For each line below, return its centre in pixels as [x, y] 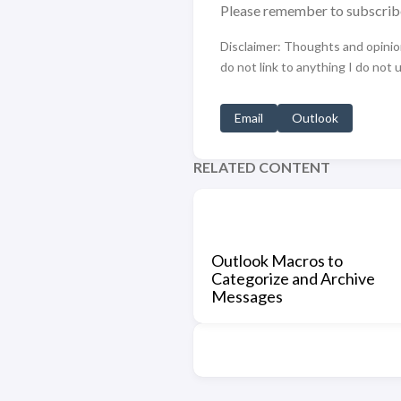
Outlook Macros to [277, 260]
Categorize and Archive [293, 278]
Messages [247, 296]
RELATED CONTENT [261, 167]
